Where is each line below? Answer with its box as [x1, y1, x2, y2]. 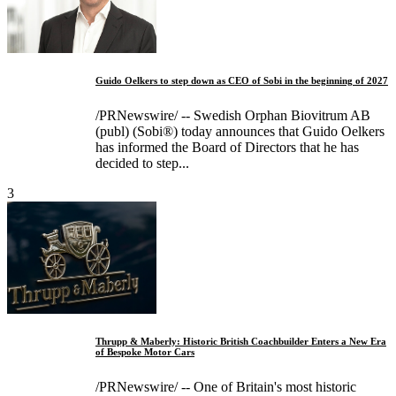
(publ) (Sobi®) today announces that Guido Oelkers [95, 124, 385, 140]
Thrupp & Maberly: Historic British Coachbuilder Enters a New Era [95, 336, 386, 347]
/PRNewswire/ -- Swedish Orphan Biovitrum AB [95, 108, 370, 124]
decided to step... [95, 156, 189, 171]
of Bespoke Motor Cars [95, 346, 194, 358]
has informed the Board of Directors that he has [95, 140, 359, 156]
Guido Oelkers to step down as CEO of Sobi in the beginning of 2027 [95, 75, 388, 87]
